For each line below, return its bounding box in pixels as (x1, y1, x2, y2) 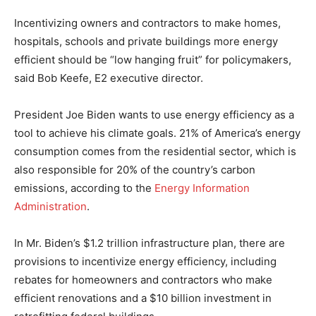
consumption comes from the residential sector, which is (14, 144, 296, 158)
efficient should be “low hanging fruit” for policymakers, (14, 52, 291, 66)
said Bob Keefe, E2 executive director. (14, 71, 203, 85)
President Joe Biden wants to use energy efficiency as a (14, 107, 294, 121)
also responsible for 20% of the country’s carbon (14, 162, 255, 176)
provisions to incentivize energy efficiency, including (14, 254, 276, 268)
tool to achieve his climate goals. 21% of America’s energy (14, 126, 300, 140)
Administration (14, 199, 87, 213)
